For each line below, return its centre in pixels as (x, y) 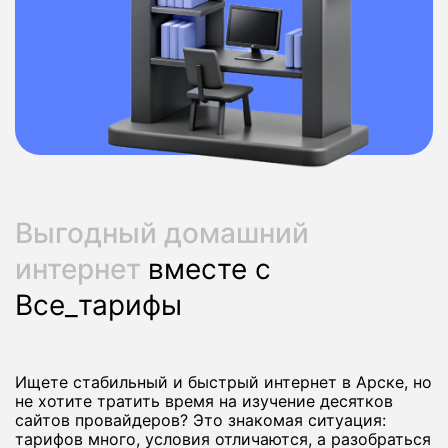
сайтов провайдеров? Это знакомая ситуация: (200, 420)
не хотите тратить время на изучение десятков (204, 401)
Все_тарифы (98, 305)
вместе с (209, 269)
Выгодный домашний (162, 233)
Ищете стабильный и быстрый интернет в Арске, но (223, 382)
